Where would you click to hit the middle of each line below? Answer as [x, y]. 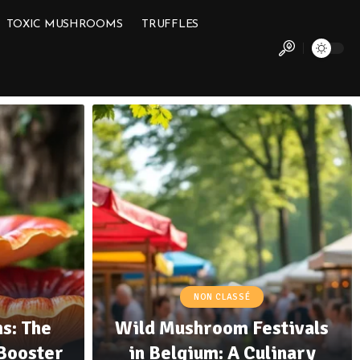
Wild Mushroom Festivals [222, 327]
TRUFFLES [170, 24]
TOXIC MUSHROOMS [64, 24]
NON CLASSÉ [222, 297]
